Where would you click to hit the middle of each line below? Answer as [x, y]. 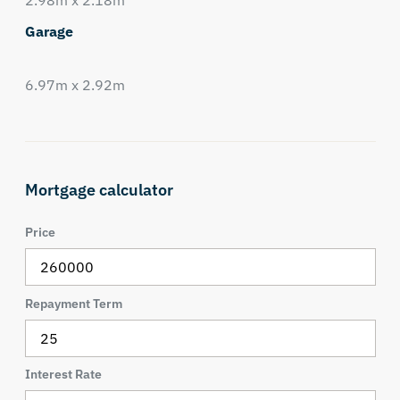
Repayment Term [73, 303]
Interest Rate [63, 375]
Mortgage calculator [99, 190]
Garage [49, 31]
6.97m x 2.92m [75, 85]
